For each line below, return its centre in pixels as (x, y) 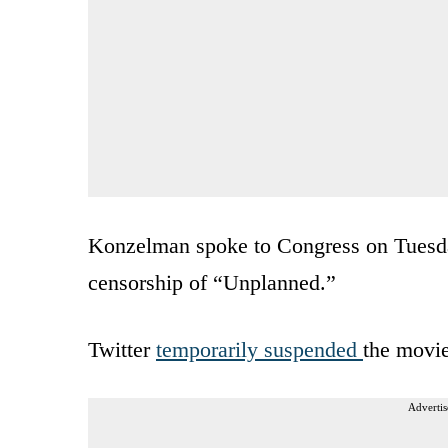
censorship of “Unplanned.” (212, 282)
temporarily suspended (259, 349)
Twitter (122, 349)
